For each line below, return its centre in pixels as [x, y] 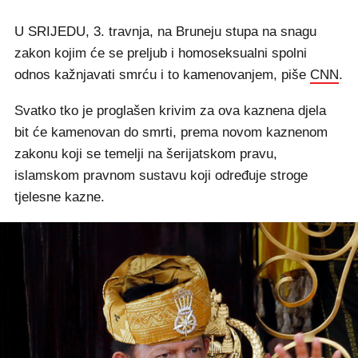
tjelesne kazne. [60, 197]
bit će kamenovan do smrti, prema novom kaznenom [171, 133]
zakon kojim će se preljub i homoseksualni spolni [161, 54]
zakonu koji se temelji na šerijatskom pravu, [146, 154]
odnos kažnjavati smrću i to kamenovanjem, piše [162, 75]
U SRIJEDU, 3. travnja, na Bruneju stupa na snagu [165, 32]
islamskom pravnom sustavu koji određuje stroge [161, 176]
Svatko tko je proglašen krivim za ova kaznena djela [170, 111]
